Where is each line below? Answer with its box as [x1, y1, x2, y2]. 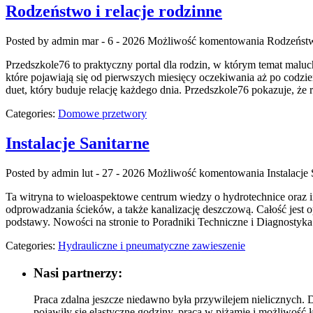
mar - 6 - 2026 [82, 35, 145, 48]
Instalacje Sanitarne [6, 134, 150, 153]
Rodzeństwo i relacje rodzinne [6, 2, 222, 21]
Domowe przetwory [58, 108, 147, 120]
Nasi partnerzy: [34, 265, 122, 280]
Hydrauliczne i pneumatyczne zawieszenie [58, 239, 245, 252]
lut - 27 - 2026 [82, 166, 145, 179]
